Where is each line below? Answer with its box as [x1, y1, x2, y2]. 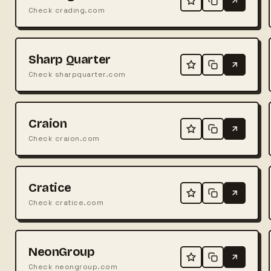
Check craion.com [28, 133, 100, 143]
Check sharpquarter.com [28, 69, 126, 79]
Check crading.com [28, 5, 105, 15]
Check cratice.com [28, 197, 104, 207]
